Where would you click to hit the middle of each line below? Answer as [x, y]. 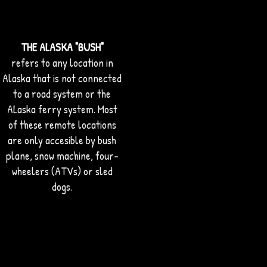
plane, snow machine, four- [62, 156]
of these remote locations [62, 125]
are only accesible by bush [62, 140]
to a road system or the [62, 94]
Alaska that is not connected [62, 78]
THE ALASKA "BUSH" [62, 47]
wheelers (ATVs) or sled [62, 171]
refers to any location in [62, 63]
